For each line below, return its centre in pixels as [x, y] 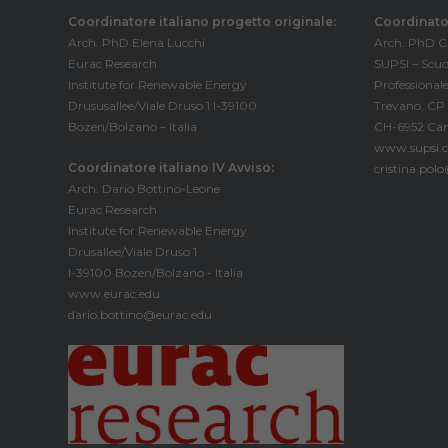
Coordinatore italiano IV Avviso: [171, 167]
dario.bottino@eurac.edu [140, 314]
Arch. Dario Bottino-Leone [144, 188]
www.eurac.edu [114, 293]
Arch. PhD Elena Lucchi [137, 42]
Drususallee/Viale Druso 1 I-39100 [163, 105]
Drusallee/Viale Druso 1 [133, 251]
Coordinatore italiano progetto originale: [202, 21]
